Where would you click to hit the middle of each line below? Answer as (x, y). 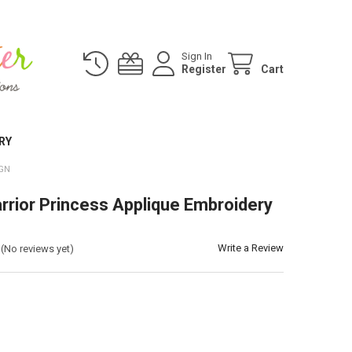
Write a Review (251, 248)
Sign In (197, 56)
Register (204, 69)
